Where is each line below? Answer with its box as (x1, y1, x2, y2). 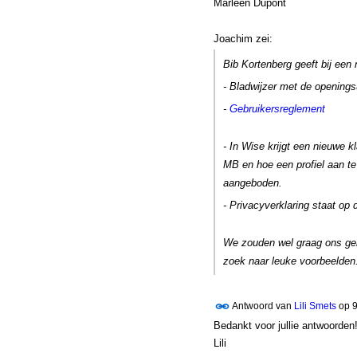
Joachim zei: (213, 32, 273, 45)
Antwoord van (229, 300, 294, 312)
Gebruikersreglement (229, 103, 325, 116)
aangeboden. (222, 176, 282, 189)
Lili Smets (293, 300, 336, 312)
